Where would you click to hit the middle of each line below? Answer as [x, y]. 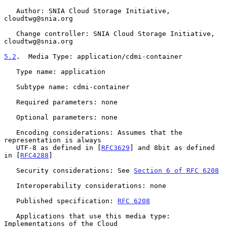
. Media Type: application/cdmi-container [99, 56]
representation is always [53, 140]
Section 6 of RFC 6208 [176, 170]
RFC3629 [116, 147]
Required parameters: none [10, 102]
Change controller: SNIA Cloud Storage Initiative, [10, 33]
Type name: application [10, 71]
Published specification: [67, 201]
